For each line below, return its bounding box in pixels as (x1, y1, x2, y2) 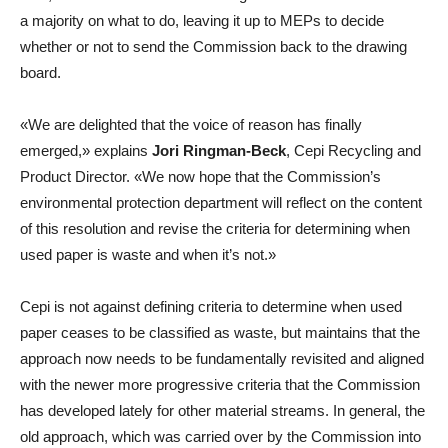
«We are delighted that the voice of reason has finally (20, 115, 362, 133)
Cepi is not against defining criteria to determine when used (20, 297, 402, 315)
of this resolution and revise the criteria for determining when (20, 219, 410, 237)
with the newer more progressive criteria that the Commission (20, 375, 420, 393)
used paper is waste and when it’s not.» (20, 245, 276, 263)
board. (20, 63, 61, 81)
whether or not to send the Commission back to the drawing (20, 37, 407, 55)
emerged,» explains (20, 141, 148, 159)
